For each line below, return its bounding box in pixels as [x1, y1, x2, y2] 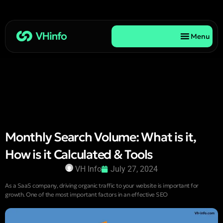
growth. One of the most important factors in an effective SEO [5, 191, 168, 198]
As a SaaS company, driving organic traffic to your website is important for [5, 182, 199, 189]
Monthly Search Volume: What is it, [5, 129, 196, 145]
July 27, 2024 [111, 164, 158, 174]
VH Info [75, 164, 102, 174]
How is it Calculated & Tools [5, 147, 153, 162]
